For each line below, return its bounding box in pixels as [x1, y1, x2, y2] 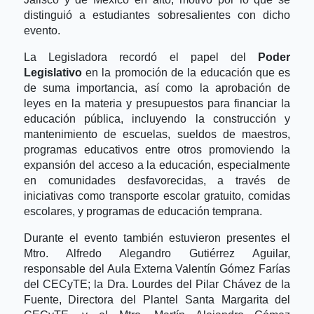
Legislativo [23, 66, 86, 78]
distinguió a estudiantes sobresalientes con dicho [23, 8, 291, 21]
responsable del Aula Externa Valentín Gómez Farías [23, 262, 291, 275]
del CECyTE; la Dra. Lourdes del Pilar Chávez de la [23, 278, 291, 290]
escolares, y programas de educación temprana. [23, 205, 262, 217]
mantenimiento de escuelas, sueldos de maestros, [23, 128, 291, 140]
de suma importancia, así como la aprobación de [23, 81, 291, 94]
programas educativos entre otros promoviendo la [23, 143, 291, 156]
